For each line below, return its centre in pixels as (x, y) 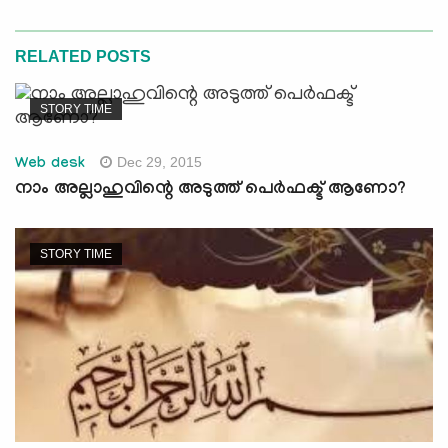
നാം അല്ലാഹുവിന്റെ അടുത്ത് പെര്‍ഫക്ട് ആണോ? (210, 191)
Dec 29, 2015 (160, 162)
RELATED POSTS (83, 57)
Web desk (50, 165)
